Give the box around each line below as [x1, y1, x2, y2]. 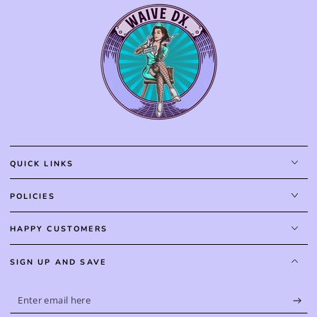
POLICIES [9, 190, 55, 202]
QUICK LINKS [9, 158, 74, 169]
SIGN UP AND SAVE [9, 256, 107, 267]
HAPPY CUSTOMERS [9, 224, 108, 235]
